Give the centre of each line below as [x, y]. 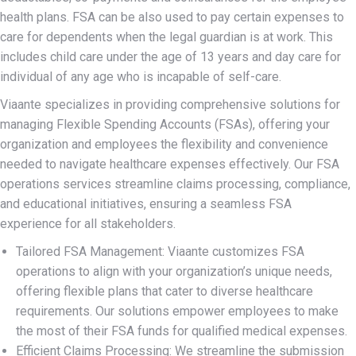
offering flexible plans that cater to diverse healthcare [164, 291]
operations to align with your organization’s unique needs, [174, 271]
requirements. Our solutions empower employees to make [177, 311]
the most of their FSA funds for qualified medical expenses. [182, 331]
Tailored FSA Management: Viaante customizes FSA [160, 252]
